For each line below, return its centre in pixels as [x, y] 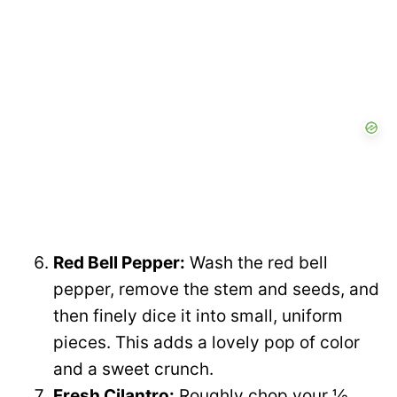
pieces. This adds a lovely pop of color [206, 343]
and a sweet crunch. [133, 370]
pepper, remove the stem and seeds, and [216, 290]
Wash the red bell [257, 263]
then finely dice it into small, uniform [198, 316]
